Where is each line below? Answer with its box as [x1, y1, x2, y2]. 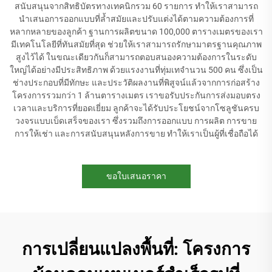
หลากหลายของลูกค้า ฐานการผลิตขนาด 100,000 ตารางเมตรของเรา [9, 26, 263, 36]
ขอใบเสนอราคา [106, 171, 166, 181]
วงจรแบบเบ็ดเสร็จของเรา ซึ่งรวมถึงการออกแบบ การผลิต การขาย [15, 115, 257, 126]
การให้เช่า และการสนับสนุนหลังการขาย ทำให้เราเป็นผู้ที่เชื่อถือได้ [14, 128, 258, 138]
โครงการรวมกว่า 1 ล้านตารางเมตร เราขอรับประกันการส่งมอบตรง [12, 90, 260, 100]
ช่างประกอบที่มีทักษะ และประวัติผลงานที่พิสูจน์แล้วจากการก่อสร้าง [12, 77, 260, 87]
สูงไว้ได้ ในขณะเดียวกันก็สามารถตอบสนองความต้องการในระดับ [15, 52, 257, 62]
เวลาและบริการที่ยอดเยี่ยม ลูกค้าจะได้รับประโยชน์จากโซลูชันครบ [13, 103, 259, 113]
